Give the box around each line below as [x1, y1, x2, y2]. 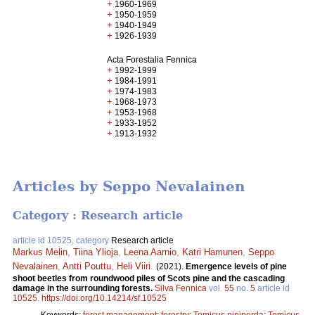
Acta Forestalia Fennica [107, 55, 198, 65]
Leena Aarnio [124, 246, 176, 257]
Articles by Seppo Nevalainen [13, 178, 245, 195]
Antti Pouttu [63, 260, 111, 271]
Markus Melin [13, 246, 67, 257]
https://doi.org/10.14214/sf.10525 [41, 292, 167, 303]
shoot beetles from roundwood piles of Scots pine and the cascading [13, 273, 285, 283]
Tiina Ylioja [73, 246, 118, 257]
